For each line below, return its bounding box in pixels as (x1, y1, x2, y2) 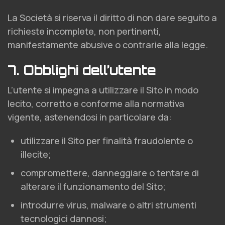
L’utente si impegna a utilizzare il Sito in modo (8, 84, 198, 96)
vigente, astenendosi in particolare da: (8, 111, 172, 123)
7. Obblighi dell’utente (8, 62, 156, 78)
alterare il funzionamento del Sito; (21, 180, 166, 192)
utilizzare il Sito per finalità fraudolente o (21, 135, 193, 147)
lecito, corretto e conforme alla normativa (8, 97, 184, 109)
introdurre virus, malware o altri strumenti (21, 199, 196, 211)
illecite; (21, 148, 51, 160)
